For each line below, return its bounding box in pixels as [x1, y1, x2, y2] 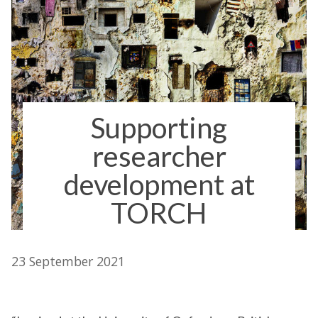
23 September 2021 [11, 253, 125, 270]
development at [63, 168, 255, 202]
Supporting [91, 111, 227, 145]
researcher [92, 139, 226, 173]
